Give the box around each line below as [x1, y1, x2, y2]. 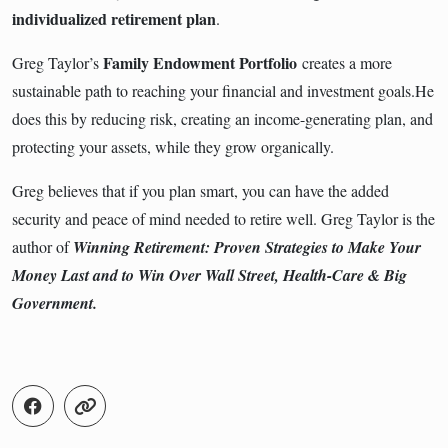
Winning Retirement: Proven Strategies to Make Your [73, 235, 421, 258]
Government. [12, 291, 102, 314]
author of [12, 235, 73, 257]
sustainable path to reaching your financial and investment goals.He [12, 79, 434, 101]
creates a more [302, 51, 392, 73]
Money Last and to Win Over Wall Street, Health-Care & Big [12, 263, 407, 286]
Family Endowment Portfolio [103, 50, 302, 74]
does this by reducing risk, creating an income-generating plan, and [12, 107, 433, 129]
